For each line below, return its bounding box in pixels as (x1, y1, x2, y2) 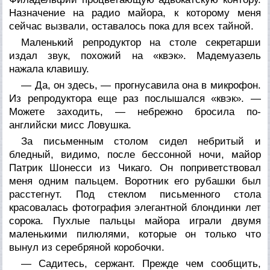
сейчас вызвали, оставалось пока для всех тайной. (9, 20, 254, 32)
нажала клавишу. (9, 63, 90, 75)
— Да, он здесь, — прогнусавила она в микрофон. (21, 79, 261, 91)
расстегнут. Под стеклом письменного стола (9, 188, 261, 200)
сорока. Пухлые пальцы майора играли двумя (9, 215, 261, 227)
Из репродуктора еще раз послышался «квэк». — (9, 92, 261, 104)
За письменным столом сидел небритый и (21, 135, 261, 147)
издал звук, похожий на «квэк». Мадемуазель (9, 49, 261, 61)
